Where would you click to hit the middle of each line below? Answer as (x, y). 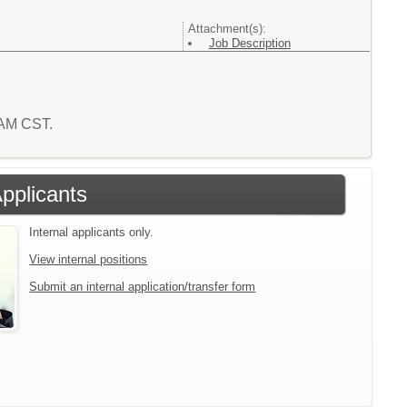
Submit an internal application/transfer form (143, 287)
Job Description (249, 44)
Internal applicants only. (92, 232)
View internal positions (89, 259)
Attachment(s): (227, 29)
